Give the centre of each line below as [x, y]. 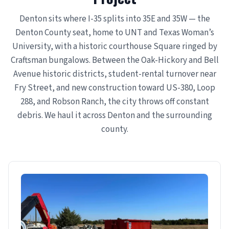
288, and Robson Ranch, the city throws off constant [114, 102]
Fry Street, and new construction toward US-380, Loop [114, 88]
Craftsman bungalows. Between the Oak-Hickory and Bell [114, 61]
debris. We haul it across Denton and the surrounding [114, 116]
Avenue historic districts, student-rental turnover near [114, 74]
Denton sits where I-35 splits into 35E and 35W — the [114, 19]
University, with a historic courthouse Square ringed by [114, 47]
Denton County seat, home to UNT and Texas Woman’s [114, 33]
